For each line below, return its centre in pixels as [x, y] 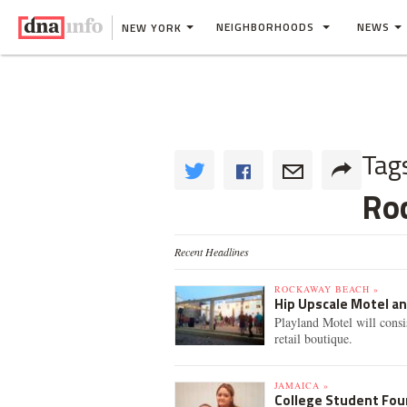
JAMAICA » [302, 385]
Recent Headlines [212, 252]
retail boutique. [313, 338]
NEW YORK [152, 27]
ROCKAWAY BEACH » [327, 289]
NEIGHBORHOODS [267, 27]
